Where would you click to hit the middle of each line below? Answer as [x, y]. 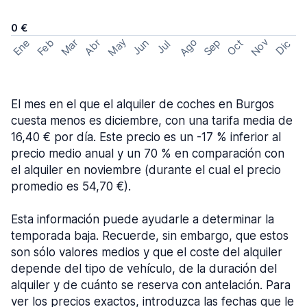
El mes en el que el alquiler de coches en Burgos [143, 104]
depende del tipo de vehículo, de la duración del [144, 269]
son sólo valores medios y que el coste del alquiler [147, 252]
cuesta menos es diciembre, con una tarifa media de [152, 121]
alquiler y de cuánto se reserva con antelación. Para [151, 285]
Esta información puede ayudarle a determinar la [143, 219]
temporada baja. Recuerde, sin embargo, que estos [150, 236]
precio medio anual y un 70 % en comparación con [148, 153]
